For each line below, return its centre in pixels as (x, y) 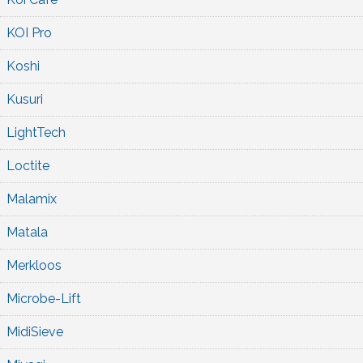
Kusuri (25, 99)
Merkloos (34, 265)
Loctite (28, 165)
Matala (27, 232)
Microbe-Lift (44, 298)
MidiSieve (35, 331)
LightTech (36, 132)
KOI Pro (29, 32)
